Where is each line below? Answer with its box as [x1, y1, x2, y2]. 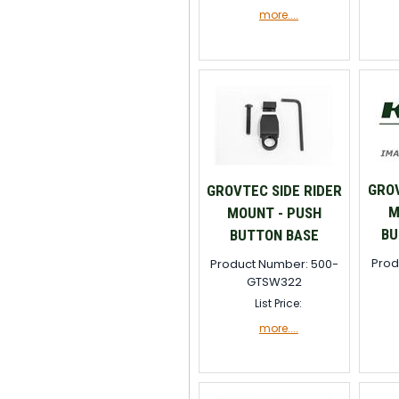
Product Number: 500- [209, 256, 338, 273]
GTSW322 [246, 273, 302, 290]
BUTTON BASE [229, 226, 319, 244]
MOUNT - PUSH [226, 204, 322, 222]
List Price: [255, 296, 303, 311]
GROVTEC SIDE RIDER [206, 182, 342, 199]
